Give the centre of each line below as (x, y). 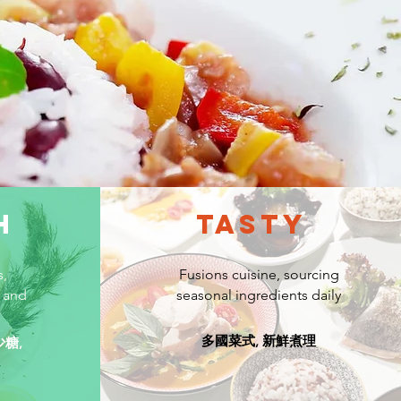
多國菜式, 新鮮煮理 (259, 341)
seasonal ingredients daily (259, 295)
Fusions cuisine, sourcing (259, 274)
